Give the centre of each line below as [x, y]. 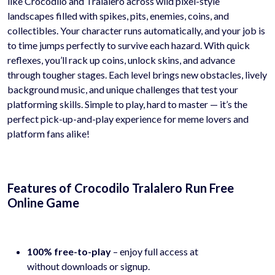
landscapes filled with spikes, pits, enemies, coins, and [118, 15]
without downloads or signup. [88, 266]
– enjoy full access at [156, 251]
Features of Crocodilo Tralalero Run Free [121, 188]
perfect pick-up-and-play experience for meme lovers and [128, 118]
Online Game [43, 202]
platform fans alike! [48, 133]
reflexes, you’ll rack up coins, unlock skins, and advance [121, 60]
